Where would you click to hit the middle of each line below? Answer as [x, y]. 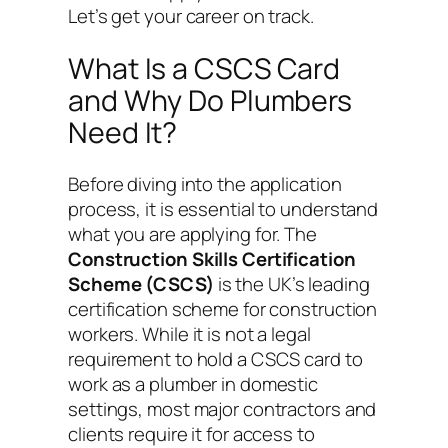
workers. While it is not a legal [189, 334]
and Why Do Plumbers [210, 100]
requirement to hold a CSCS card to [215, 359]
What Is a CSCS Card [204, 68]
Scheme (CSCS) [141, 284]
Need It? [123, 132]
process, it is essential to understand [223, 209]
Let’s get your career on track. [191, 16]
